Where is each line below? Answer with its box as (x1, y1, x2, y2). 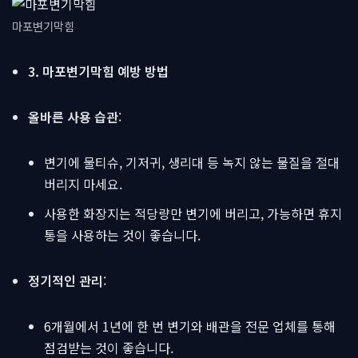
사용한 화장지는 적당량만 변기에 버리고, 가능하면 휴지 (44, 204, 342, 223)
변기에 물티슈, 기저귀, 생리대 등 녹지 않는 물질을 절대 (44, 153, 340, 172)
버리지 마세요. (44, 174, 122, 193)
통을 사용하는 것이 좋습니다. (44, 225, 201, 245)
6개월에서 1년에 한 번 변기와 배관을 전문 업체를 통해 (44, 316, 336, 336)
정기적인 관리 (28, 271, 103, 290)
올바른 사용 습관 (28, 107, 118, 126)
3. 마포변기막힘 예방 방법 (28, 62, 169, 81)
